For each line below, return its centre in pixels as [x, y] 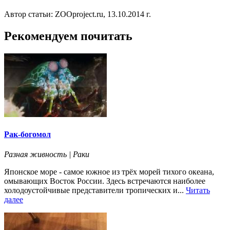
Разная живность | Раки [47, 155]
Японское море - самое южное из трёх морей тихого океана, [109, 172]
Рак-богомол [27, 134]
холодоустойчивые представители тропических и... [95, 190]
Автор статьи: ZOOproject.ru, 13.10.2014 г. [78, 14]
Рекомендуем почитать [68, 36]
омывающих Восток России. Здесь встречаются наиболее [105, 181]
